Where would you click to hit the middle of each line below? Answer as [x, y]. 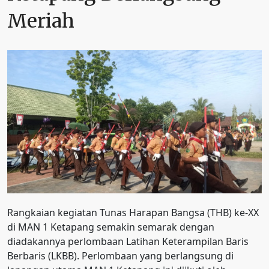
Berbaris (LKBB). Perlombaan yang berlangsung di [120, 256]
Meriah [41, 21]
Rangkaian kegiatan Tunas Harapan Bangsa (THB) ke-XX [133, 213]
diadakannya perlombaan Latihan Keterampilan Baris [128, 242]
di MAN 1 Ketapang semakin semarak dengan [111, 227]
